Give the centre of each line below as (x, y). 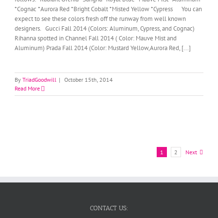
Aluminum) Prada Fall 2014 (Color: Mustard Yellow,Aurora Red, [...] (103, 48)
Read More (27, 88)
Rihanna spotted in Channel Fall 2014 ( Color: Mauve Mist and (96, 38)
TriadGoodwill (39, 80)
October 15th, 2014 (89, 80)
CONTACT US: (109, 208)
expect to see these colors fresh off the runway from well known (100, 19)
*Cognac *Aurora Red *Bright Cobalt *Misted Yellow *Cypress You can (108, 9)
